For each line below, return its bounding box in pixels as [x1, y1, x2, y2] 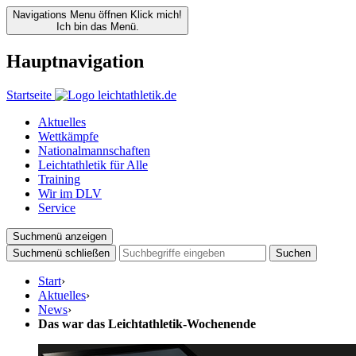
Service [38, 200, 75, 215]
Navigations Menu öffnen [13, 9, 127, 21]
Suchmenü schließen [13, 246, 110, 259]
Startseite [6, 87, 52, 102]
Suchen [276, 246, 311, 259]
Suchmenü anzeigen [13, 230, 106, 242]
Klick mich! [130, 9, 182, 21]
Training [38, 172, 80, 186]
